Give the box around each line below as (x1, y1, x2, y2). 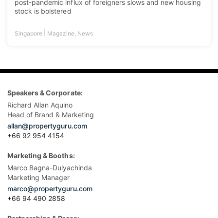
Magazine (47, 30, 75, 37)
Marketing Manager (7, 173, 70, 182)
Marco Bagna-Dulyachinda (7, 163, 92, 172)
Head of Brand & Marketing (7, 110, 94, 119)
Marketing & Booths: (7, 151, 75, 160)
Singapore (15, 30, 43, 37)
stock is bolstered (15, 7, 72, 15)
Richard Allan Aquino (7, 101, 73, 109)
